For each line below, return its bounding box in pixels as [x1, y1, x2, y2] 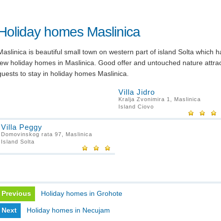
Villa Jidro [118, 88, 155, 96]
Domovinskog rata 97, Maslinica [1, 131, 92, 137]
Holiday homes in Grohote [41, 189, 122, 197]
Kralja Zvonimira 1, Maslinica [118, 96, 201, 102]
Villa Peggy [1, 123, 42, 131]
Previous [1, 189, 31, 197]
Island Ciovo [118, 104, 154, 110]
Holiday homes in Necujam [27, 206, 110, 214]
